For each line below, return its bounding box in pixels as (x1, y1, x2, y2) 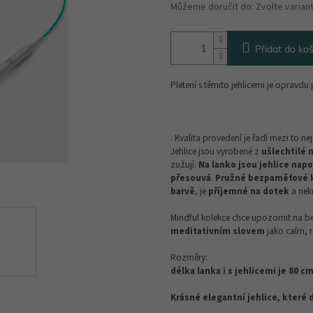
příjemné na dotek (208, 184, 289, 198)
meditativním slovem (170, 224, 265, 238)
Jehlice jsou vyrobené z (170, 145, 261, 159)
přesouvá (170, 171, 211, 185)
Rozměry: (170, 251, 208, 265)
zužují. (170, 158, 198, 172)
